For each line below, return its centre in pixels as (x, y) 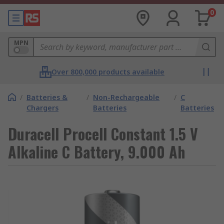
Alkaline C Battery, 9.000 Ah (96, 152)
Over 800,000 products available (108, 72)
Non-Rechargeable (126, 97)
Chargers (42, 108)
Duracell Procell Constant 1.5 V (103, 134)
